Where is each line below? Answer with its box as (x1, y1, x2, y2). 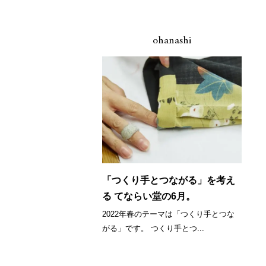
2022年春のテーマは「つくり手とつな (102, 210, 235, 218)
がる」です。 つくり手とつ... (102, 224, 205, 233)
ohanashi (152, 36, 192, 46)
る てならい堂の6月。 (102, 191, 196, 201)
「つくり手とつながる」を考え (102, 175, 236, 185)
